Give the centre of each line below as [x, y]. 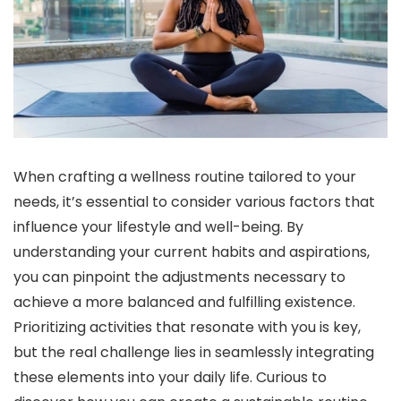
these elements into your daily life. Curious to [170, 378]
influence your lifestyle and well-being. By [158, 227]
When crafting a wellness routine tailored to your [185, 177]
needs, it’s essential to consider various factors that [194, 202]
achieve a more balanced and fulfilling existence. [184, 303]
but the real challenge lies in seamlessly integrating [194, 353]
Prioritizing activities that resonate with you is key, [187, 328]
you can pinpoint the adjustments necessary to [179, 277]
